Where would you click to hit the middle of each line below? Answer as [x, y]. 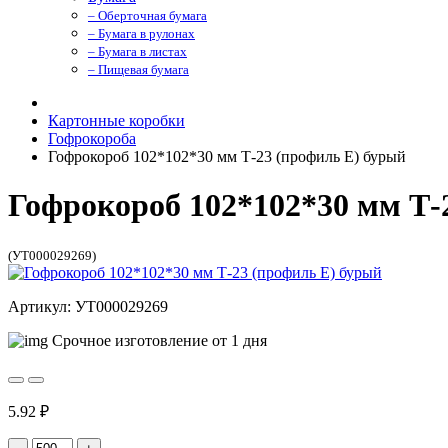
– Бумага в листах [137, 51]
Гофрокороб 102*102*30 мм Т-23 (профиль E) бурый [227, 156]
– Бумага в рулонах [141, 33]
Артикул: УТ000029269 [88, 306]
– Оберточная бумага [147, 15]
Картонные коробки [116, 120]
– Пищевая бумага [138, 69]
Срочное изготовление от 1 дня [157, 340]
